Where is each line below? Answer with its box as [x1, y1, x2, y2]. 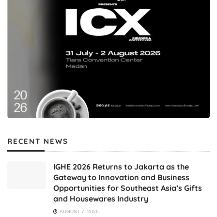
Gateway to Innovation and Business [53, 172, 189, 182]
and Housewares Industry [53, 193, 148, 203]
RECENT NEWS [7, 136, 68, 146]
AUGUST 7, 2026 [59, 208, 99, 214]
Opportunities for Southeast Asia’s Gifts [53, 183, 202, 193]
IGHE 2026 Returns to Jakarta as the [53, 161, 189, 171]
